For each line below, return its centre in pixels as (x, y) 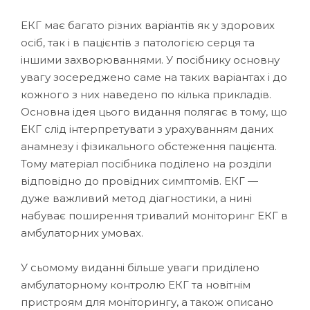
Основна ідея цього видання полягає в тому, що (154, 111)
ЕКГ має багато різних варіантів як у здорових (148, 25)
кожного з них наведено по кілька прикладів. (146, 94)
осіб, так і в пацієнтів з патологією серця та (138, 42)
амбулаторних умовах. (82, 232)
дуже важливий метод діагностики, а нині (136, 198)
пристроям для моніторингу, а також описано (147, 302)
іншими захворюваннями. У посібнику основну (150, 60)
